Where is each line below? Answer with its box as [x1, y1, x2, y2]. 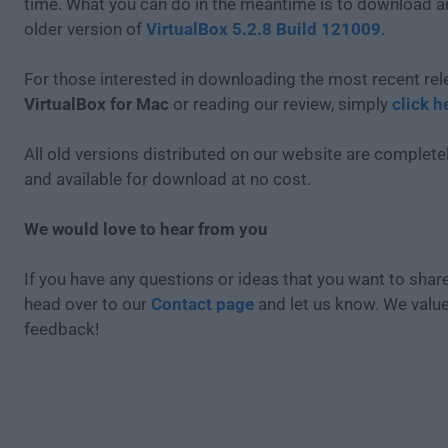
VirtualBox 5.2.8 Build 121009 [146, 19, 381, 39]
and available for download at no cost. [24, 169, 311, 189]
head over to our [24, 294, 151, 314]
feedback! [24, 319, 99, 339]
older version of [24, 19, 146, 39]
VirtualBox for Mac [24, 94, 169, 114]
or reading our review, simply [169, 94, 392, 114]
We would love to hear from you [24, 219, 268, 239]
